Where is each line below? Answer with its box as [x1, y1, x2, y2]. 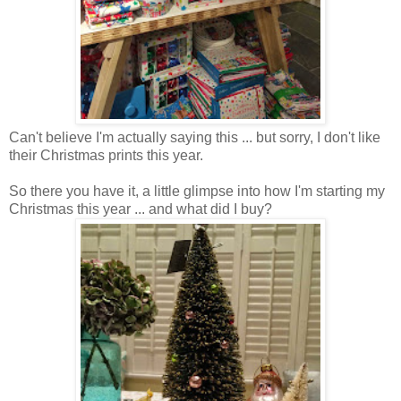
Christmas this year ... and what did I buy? [9, 201, 272, 218]
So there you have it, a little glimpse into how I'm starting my [9, 183, 385, 200]
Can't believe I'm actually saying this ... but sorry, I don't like [9, 130, 380, 146]
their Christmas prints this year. [9, 148, 203, 164]
